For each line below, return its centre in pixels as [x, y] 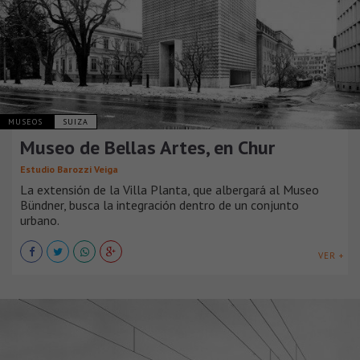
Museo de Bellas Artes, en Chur [147, 148]
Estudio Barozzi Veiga [69, 170]
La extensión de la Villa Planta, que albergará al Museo [170, 190]
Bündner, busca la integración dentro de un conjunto [160, 205]
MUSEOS [27, 122]
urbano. [40, 221]
